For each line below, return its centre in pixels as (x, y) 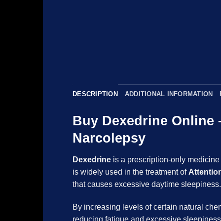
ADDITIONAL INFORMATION (169, 94)
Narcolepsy (109, 138)
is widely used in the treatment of (130, 172)
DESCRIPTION (95, 94)
